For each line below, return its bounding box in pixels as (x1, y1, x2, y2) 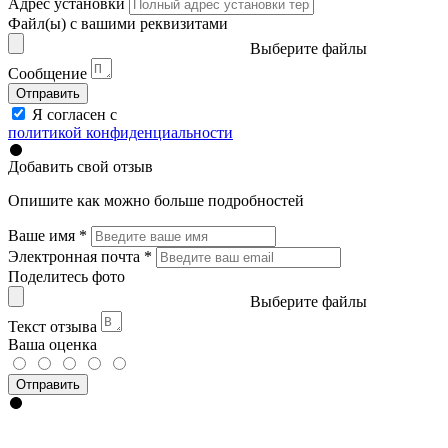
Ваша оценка (8, 335, 97, 353)
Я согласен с (32, 105, 117, 123)
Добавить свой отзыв (8, 157, 153, 175)
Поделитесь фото (8, 267, 125, 285)
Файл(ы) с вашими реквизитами (8, 14, 228, 32)
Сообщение (8, 64, 87, 82)
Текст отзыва (8, 317, 97, 335)
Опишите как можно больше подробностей (8, 191, 304, 209)
